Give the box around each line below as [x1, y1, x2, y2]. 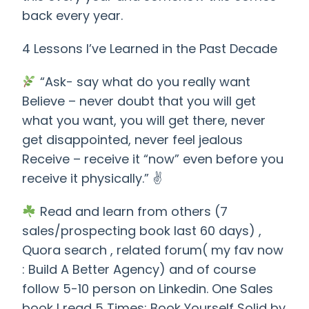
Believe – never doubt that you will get [22, 92, 256, 110]
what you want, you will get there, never [22, 112, 266, 130]
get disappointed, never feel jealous [22, 131, 243, 149]
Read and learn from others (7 [36, 203, 228, 221]
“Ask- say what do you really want [36, 73, 250, 91]
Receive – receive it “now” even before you [22, 150, 283, 168]
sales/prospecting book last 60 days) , [22, 222, 261, 240]
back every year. [22, 7, 123, 25]
